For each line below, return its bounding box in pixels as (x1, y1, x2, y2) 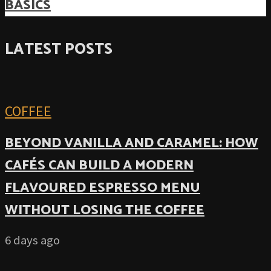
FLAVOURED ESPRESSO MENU (5, 176, 200, 199)
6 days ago (5, 232, 60, 249)
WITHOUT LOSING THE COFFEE (5, 198, 204, 221)
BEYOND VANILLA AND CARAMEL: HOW (5, 131, 258, 154)
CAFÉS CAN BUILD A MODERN (5, 154, 194, 177)
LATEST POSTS (5, 36, 113, 62)
